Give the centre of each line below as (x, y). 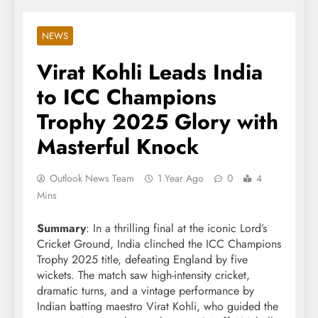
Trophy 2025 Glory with (158, 121)
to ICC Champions (127, 97)
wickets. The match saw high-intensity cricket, (143, 275)
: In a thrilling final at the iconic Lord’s (176, 228)
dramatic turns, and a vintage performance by (146, 290)
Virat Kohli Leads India (150, 72)
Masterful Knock (118, 146)
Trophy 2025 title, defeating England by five (142, 259)
